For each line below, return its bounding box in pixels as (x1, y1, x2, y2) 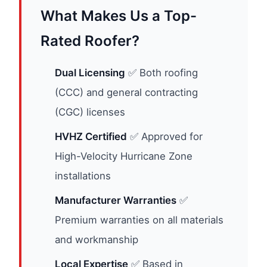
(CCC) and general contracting (55, 86, 198, 98)
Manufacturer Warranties (55, 194, 176, 206)
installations (55, 170, 111, 182)
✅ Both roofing (125, 67, 198, 79)
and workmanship (55, 234, 138, 246)
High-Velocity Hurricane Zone (55, 150, 193, 162)
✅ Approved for (127, 131, 203, 142)
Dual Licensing (55, 67, 125, 79)
